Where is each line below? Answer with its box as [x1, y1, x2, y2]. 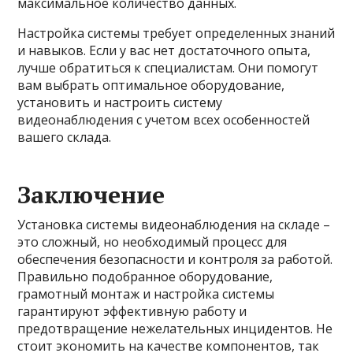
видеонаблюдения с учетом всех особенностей [17, 111, 310, 128]
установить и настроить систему [17, 94, 223, 111]
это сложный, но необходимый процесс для [17, 233, 288, 251]
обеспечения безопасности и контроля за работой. [17, 251, 333, 268]
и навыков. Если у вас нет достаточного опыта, [17, 42, 311, 59]
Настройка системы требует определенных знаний [17, 24, 336, 42]
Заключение [17, 179, 165, 210]
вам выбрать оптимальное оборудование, [17, 76, 285, 94]
